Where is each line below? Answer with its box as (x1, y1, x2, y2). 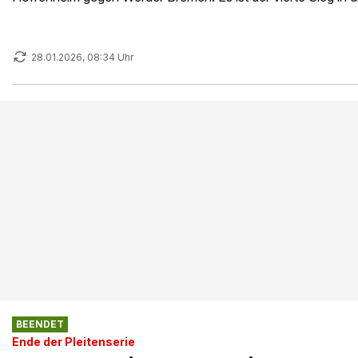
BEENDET (15, 318, 64, 331)
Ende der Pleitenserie (12, 334, 135, 348)
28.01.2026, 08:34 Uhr (31, 51, 133, 63)
